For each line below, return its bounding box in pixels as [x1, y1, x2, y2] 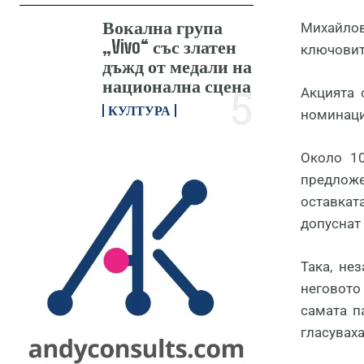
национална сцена [102, 74, 252, 97]
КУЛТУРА [108, 102, 171, 118]
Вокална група [102, 15, 223, 38]
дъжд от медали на [102, 54, 253, 77]
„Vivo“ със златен [102, 35, 237, 58]
